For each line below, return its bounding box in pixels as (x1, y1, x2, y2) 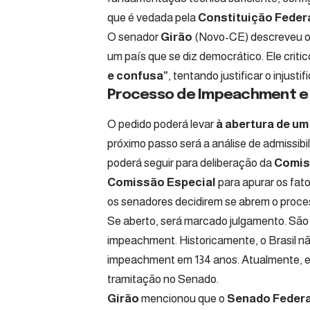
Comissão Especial (107, 176, 216, 190)
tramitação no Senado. (107, 273, 219, 286)
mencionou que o (139, 292, 227, 306)
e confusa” (107, 69, 168, 82)
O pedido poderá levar (107, 118, 216, 131)
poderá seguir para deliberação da (107, 156, 274, 170)
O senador (107, 30, 161, 44)
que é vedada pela (107, 10, 198, 24)
